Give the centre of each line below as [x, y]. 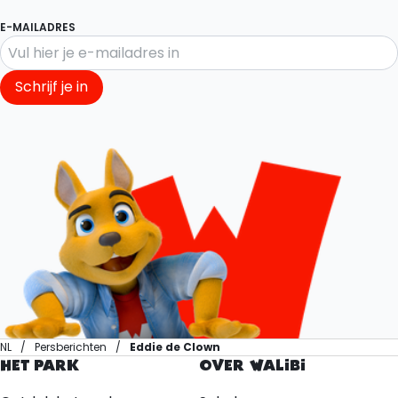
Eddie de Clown [175, 347]
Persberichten [71, 347]
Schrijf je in [52, 87]
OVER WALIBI [252, 367]
